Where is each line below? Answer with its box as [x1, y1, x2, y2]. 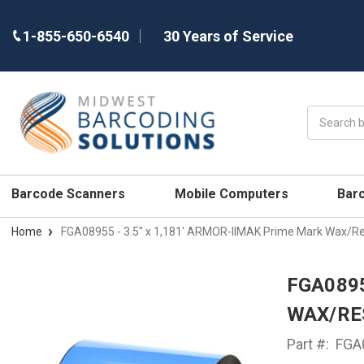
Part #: [286, 335, 329, 353]
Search [307, 107, 344, 121]
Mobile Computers [174, 185, 292, 201]
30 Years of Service [163, 27, 293, 45]
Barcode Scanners [11, 185, 128, 201]
